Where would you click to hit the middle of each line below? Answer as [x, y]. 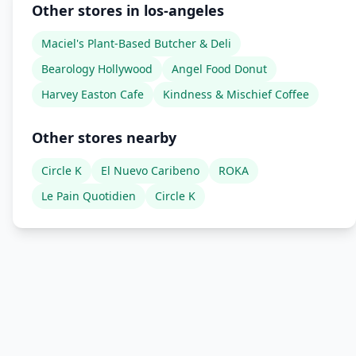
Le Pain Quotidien [89, 196]
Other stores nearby [104, 137]
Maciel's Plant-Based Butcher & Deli [136, 43]
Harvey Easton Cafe [93, 94]
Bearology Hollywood [97, 69]
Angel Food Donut [219, 69]
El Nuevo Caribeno [150, 170]
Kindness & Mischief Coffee [236, 94]
